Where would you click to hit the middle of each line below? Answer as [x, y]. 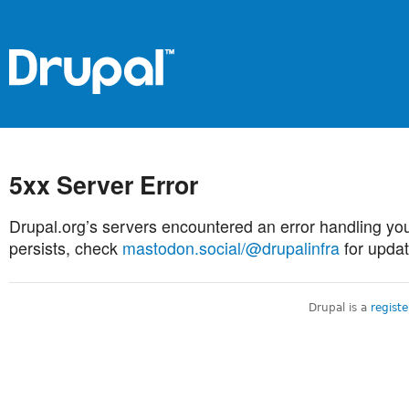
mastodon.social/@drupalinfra [231, 247]
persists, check [66, 247]
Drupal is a [339, 307]
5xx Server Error [104, 184]
